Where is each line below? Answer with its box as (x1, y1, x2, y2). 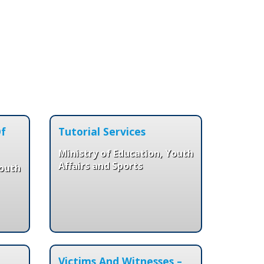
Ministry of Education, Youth (58, 146, 193, 160)
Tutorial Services (58, 124, 146, 138)
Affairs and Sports (58, 159, 143, 172)
